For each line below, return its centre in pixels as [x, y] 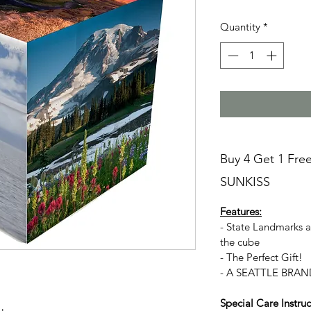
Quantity [240, 26]
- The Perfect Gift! [261, 258]
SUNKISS [245, 182]
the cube [240, 242]
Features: [241, 212]
